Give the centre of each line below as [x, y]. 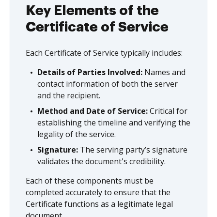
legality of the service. [77, 134]
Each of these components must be [90, 180]
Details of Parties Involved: [90, 72]
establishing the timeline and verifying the [114, 122]
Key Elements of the [92, 10]
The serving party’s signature [133, 149]
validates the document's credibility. [101, 161]
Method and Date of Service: [93, 111]
